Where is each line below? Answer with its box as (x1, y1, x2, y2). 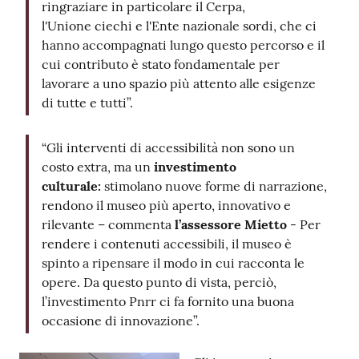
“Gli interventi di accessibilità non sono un (42, 139, 295, 156)
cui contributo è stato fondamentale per (42, 56, 280, 73)
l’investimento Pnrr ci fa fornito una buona (42, 293, 294, 310)
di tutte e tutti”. (42, 95, 133, 111)
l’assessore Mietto (175, 216, 290, 233)
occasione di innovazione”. (42, 313, 200, 329)
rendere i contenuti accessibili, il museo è (42, 236, 292, 252)
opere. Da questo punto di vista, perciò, (42, 274, 276, 291)
